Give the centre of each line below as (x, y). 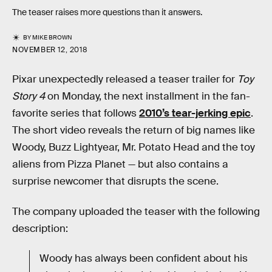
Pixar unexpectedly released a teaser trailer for (125, 80)
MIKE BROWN (53, 38)
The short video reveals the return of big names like (134, 131)
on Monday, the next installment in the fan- (148, 97)
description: (40, 228)
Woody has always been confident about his (144, 259)
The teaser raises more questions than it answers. (107, 12)
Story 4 (29, 97)
